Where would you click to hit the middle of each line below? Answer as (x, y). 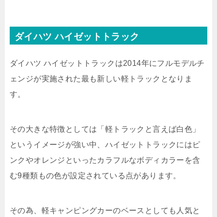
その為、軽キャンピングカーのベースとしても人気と (105, 211)
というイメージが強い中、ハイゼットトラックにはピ (105, 145)
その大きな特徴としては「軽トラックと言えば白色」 (105, 129)
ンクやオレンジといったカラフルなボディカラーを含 (105, 160)
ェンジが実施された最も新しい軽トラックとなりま (101, 79)
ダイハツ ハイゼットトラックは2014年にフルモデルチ (107, 63)
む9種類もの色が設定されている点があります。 (95, 176)
